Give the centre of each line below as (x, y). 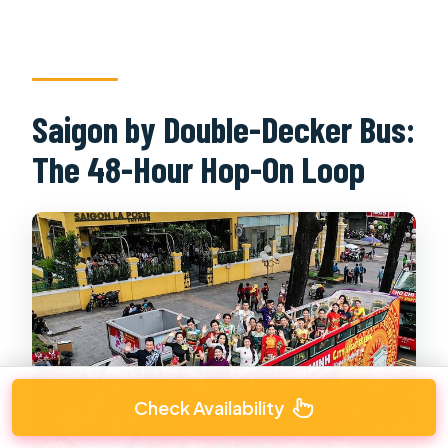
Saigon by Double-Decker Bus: (224, 128)
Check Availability (209, 407)
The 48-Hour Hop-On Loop (199, 168)
